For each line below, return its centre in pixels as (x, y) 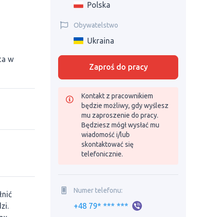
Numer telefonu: (98, 190)
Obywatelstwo (96, 25)
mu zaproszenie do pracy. (120, 115)
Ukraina (101, 41)
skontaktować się (108, 144)
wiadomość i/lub (106, 135)
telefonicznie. (102, 154)
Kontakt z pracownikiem (117, 96)
